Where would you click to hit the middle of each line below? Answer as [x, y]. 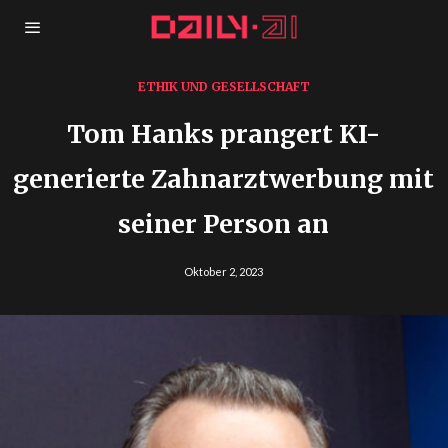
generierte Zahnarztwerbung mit [224, 179]
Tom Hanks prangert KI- [224, 134]
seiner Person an [224, 224]
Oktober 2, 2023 [224, 271]
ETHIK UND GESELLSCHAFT [223, 86]
